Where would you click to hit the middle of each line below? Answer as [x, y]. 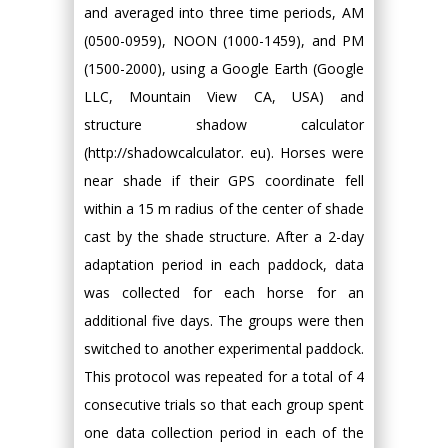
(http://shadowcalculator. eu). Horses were [224, 152]
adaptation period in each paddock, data [224, 264]
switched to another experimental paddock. [224, 348]
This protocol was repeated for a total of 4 [224, 376]
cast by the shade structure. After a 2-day [224, 236]
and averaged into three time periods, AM [224, 12]
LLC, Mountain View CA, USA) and [224, 96]
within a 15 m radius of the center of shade [224, 208]
